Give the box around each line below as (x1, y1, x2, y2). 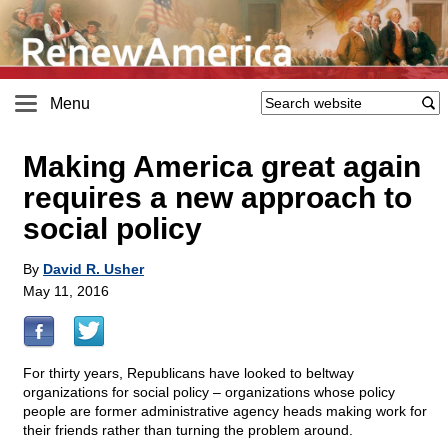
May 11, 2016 (23, 283, 109, 300)
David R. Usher (43, 261, 144, 278)
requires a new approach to (23, 181, 412, 215)
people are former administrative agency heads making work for (23, 403, 427, 420)
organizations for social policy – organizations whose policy (23, 384, 395, 401)
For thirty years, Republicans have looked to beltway (23, 365, 354, 382)
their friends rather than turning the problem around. (23, 422, 353, 439)
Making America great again (23, 150, 421, 184)
